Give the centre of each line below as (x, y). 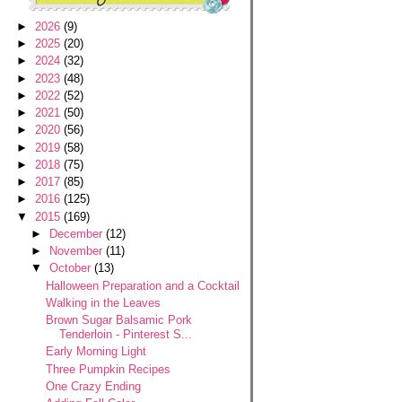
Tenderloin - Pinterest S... (125, 334)
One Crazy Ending (93, 386)
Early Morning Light (96, 352)
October (71, 268)
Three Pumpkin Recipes (108, 369)
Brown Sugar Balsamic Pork (118, 320)
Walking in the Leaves (103, 302)
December (77, 233)
